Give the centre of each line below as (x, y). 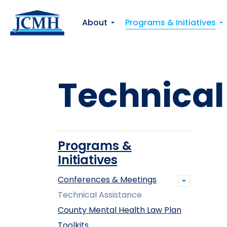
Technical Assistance (100, 195)
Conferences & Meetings (107, 180)
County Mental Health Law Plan (120, 210)
